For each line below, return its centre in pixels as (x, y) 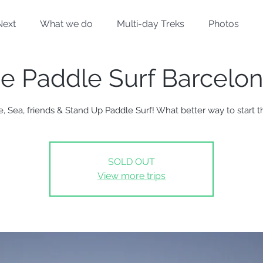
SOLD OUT (131, 162)
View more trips (131, 176)
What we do (66, 24)
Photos (224, 24)
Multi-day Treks (151, 24)
